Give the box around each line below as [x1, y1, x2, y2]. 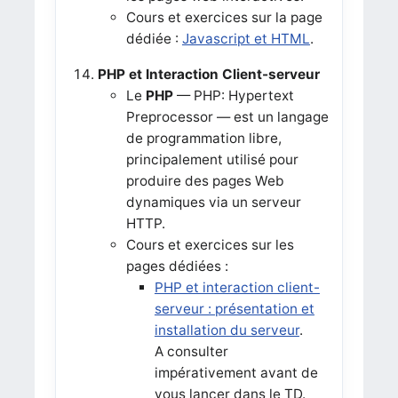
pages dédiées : [125, 257, 228, 275]
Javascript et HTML [181, 29, 310, 47]
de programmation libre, [125, 129, 282, 147]
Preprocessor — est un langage [125, 107, 329, 125]
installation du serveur [154, 321, 299, 338]
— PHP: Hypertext [172, 86, 294, 104]
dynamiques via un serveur [125, 193, 301, 211]
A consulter [154, 342, 228, 360]
